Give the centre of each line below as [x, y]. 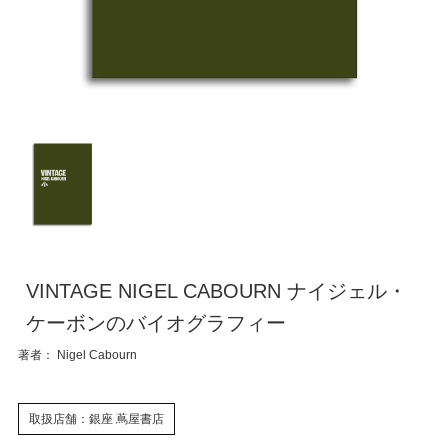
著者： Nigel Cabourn [77, 355]
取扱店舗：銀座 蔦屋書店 [96, 419]
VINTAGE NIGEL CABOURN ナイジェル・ [217, 291]
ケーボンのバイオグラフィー [156, 323]
